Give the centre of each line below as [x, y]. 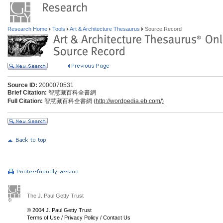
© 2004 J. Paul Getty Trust [59, 210]
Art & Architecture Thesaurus [105, 29]
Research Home [28, 29]
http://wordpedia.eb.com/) [130, 101]
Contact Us [117, 218]
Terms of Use [43, 218]
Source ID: [22, 85]
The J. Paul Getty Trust [55, 196]
